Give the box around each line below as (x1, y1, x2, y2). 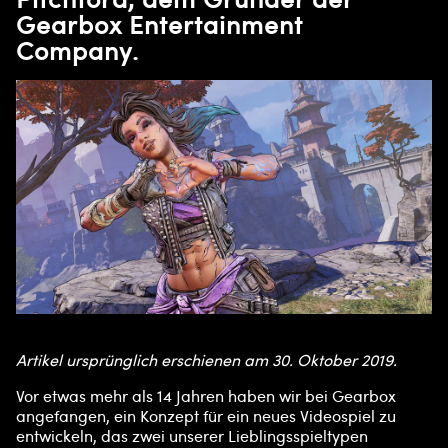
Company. (16, 33, 139, 68)
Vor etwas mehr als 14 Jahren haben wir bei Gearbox (16, 385, 396, 408)
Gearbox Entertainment (16, 7, 303, 42)
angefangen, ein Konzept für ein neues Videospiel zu (16, 405, 396, 428)
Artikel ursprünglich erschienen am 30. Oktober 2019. (16, 349, 397, 372)
